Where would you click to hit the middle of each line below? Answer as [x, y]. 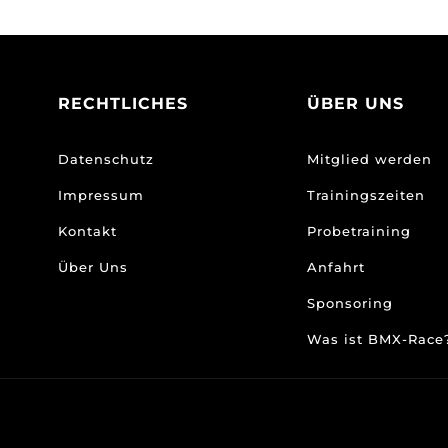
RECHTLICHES [122, 103]
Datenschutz [105, 158]
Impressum [100, 194]
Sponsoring [350, 302]
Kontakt [87, 230]
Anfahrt [336, 266]
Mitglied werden [370, 158]
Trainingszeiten [366, 194]
